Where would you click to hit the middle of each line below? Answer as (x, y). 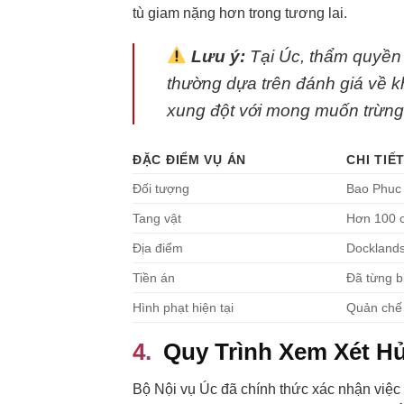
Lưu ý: (218, 56)
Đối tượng (161, 188)
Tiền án (154, 277)
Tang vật (157, 218)
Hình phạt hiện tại (183, 307)
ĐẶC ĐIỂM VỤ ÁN (190, 159)
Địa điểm (158, 248)
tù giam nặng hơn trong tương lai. (240, 13)
